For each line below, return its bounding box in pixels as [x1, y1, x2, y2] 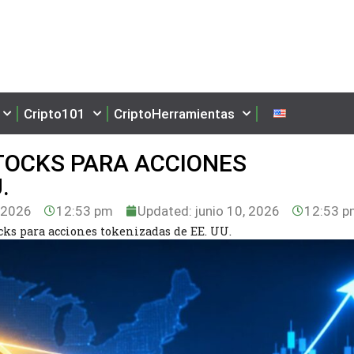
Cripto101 [24, 105, 85, 122]
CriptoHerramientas [114, 105, 235, 122]
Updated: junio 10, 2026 [137, 202, 281, 219]
